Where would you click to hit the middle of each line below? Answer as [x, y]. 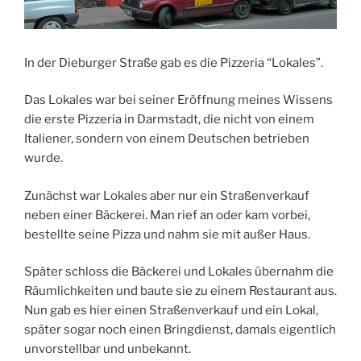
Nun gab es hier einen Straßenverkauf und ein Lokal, [171, 311]
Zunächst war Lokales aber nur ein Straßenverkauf [167, 195]
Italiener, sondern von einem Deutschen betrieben [167, 139]
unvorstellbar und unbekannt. [108, 349]
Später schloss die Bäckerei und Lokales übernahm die [179, 272]
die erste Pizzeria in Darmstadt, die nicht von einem [169, 120]
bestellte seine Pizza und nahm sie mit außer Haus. [167, 234]
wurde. [44, 158]
